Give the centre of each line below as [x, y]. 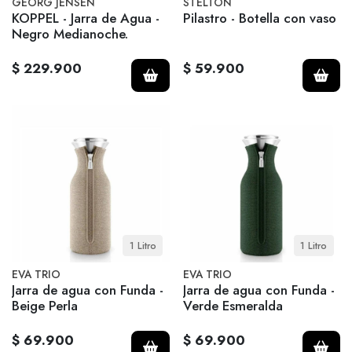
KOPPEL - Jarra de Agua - [86, 18]
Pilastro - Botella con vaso [259, 18]
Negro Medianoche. [70, 33]
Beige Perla [45, 306]
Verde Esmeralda [233, 306]
